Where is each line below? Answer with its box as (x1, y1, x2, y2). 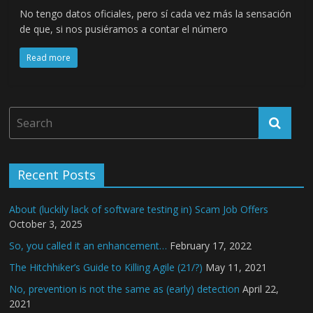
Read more (27, 52, 71, 64)
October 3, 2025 (9, 217, 83, 231)
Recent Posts (17, 166, 96, 183)
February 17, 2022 (170, 239, 252, 252)
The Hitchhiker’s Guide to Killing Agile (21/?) (9, 261, 203, 274)
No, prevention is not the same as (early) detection (9, 282, 240, 296)
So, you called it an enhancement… (9, 239, 168, 252)
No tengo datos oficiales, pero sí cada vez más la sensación (20, 7, 292, 20)
